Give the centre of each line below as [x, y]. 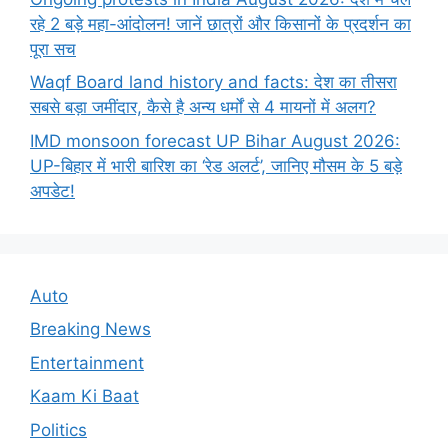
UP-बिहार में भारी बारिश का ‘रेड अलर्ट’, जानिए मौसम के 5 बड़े [216, 165]
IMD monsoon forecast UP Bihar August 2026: [215, 140]
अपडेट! [52, 190]
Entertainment [87, 362]
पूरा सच [53, 48]
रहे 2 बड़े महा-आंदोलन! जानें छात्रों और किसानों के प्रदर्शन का [220, 23]
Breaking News [90, 329]
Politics [58, 429]
